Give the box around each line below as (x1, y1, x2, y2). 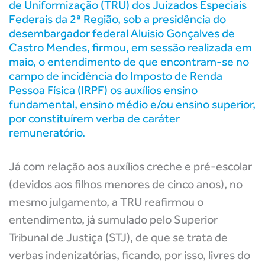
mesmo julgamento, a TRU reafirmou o (9, 195, 203, 209)
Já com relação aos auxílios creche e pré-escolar (9, 159, 252, 173)
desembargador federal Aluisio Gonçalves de (9, 26, 235, 40)
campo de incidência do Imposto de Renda (9, 69, 222, 83)
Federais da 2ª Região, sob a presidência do (9, 12, 226, 26)
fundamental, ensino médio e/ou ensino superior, (9, 97, 256, 111)
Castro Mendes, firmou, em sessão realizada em (9, 40, 252, 54)
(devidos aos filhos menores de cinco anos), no (9, 177, 243, 191)
